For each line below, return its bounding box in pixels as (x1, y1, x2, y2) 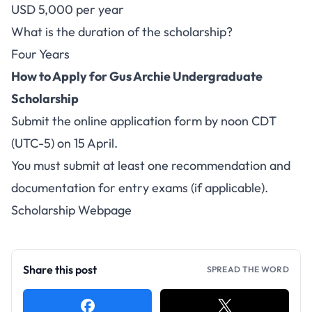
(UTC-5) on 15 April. (11, 135, 118, 151)
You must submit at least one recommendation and (11, 157, 290, 173)
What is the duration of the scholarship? (11, 24, 233, 40)
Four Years (11, 46, 70, 62)
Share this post (23, 263, 97, 276)
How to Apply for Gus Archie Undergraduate (11, 68, 263, 84)
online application (74, 113, 171, 129)
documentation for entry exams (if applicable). (11, 180, 268, 196)
